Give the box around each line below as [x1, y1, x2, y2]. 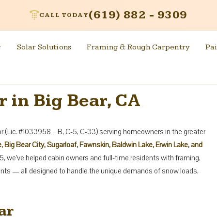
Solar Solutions [16, 43, 72, 52]
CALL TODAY [39, 11, 89, 19]
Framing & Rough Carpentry [87, 43, 190, 52]
